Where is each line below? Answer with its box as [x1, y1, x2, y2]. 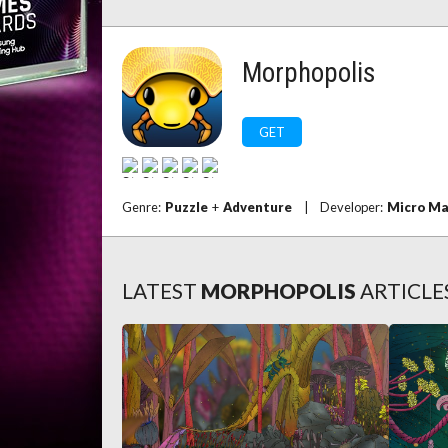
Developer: [320, 199, 387, 215]
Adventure [223, 199, 292, 215]
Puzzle [165, 199, 208, 215]
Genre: [122, 199, 165, 215]
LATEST [122, 278, 197, 303]
